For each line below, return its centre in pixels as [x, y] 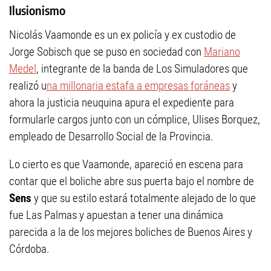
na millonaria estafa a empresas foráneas [138, 86]
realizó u [28, 86]
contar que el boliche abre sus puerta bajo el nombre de [132, 181]
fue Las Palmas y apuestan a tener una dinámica [116, 215]
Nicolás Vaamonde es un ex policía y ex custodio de [122, 35]
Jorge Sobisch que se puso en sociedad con [106, 52]
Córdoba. [29, 249]
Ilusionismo [37, 10]
